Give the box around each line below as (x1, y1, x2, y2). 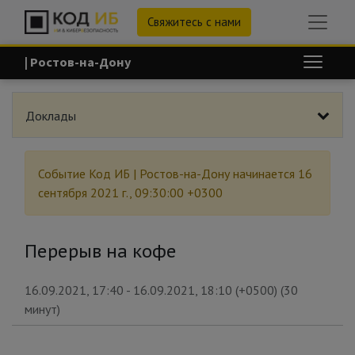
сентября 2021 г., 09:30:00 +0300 (38, 185, 223, 200)
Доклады (25, 107, 76, 124)
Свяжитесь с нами (147, 14, 241, 29)
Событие (38, 166, 89, 181)
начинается (233, 166, 298, 181)
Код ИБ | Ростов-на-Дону (89, 166, 230, 181)
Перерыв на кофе (25, 240, 177, 262)
